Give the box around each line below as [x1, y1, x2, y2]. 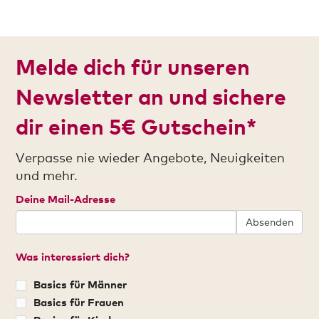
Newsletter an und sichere [16, 83, 287, 110]
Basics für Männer [33, 278, 127, 291]
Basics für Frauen [33, 296, 125, 309]
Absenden [246, 216, 294, 229]
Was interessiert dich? [16, 250, 130, 263]
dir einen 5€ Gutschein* [16, 113, 257, 140]
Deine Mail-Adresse [16, 192, 116, 206]
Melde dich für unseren [16, 53, 251, 80]
